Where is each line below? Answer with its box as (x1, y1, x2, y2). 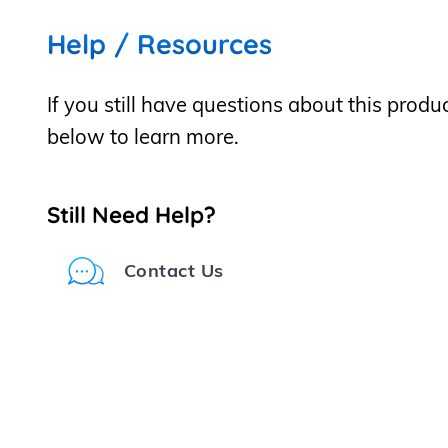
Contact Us (123, 259, 224, 283)
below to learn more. (47, 123, 240, 149)
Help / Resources (47, 26, 273, 61)
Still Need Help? (47, 199, 217, 229)
